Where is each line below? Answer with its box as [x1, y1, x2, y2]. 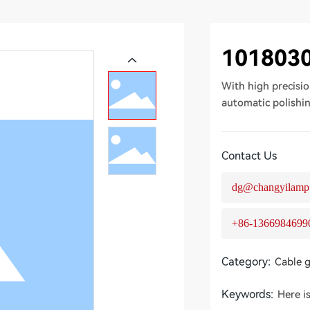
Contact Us [221, 149, 277, 163]
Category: [221, 255, 271, 269]
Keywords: [221, 287, 274, 302]
